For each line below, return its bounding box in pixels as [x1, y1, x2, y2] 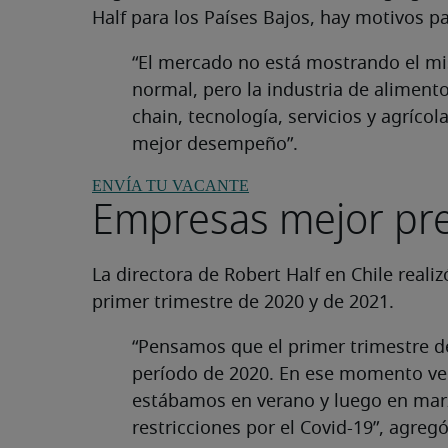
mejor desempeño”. [132, 136, 298, 155]
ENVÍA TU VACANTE [92, 177, 249, 195]
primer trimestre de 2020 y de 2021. [92, 294, 394, 313]
